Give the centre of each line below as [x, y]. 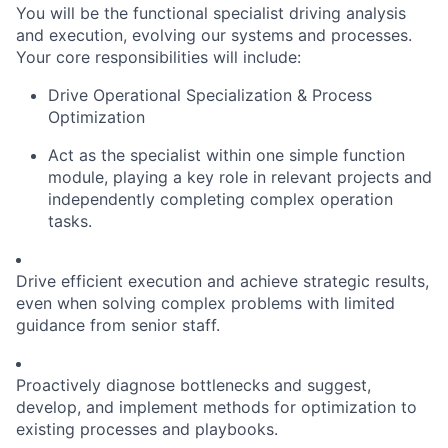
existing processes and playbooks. [147, 429]
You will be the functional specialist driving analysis [211, 13]
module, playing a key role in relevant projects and [240, 177]
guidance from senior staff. [118, 325]
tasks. [70, 221]
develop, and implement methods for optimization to [216, 407]
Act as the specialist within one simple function [226, 155]
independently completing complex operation [220, 199]
